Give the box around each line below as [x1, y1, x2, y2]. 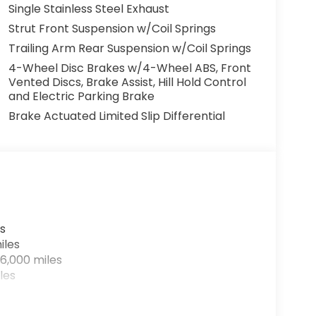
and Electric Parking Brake [8, 88, 154, 105]
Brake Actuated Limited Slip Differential [8, 108, 225, 125]
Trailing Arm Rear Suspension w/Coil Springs [8, 40, 251, 57]
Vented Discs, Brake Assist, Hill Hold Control [8, 74, 246, 91]
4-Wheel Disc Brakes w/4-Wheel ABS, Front [8, 60, 251, 77]
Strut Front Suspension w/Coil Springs [8, 20, 216, 37]
